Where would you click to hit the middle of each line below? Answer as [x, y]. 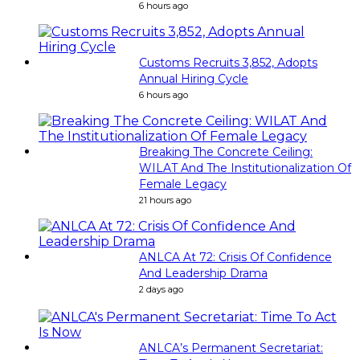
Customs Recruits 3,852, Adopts [228, 63]
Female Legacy [183, 184]
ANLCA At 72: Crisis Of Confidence [235, 258]
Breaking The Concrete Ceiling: [226, 152]
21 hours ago [165, 200]
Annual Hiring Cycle [194, 79]
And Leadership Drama [203, 274]
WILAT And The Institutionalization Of [245, 168]
